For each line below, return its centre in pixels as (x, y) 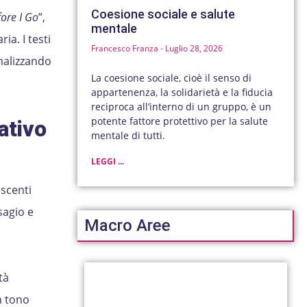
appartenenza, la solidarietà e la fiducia (182, 93)
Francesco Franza (126, 49)
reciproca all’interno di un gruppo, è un (182, 107)
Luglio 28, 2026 (193, 49)
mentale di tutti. (128, 136)
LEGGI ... (108, 162)
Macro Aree (128, 226)
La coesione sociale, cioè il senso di (172, 78)
